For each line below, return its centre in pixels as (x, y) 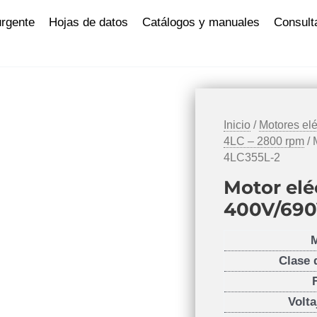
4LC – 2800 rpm (264, 141)
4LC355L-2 (252, 157)
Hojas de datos (88, 22)
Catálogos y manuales (201, 22)
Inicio (237, 125)
